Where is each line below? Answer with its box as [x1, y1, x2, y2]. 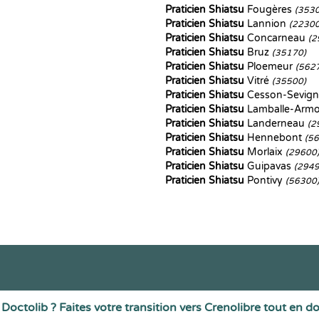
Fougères [244, 4, 295, 16]
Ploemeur [244, 61, 296, 73]
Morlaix [244, 146, 286, 158]
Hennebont [244, 132, 305, 144]
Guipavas [244, 160, 294, 172]
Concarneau [244, 32, 308, 44]
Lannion [244, 18, 289, 30]
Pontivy [244, 174, 286, 187]
